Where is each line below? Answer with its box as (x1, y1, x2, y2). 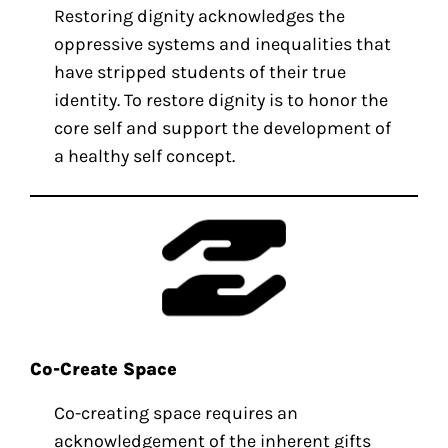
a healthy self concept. (54, 145, 236, 168)
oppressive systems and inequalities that (54, 33, 392, 56)
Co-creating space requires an (54, 402, 299, 425)
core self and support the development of (54, 117, 392, 140)
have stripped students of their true (54, 61, 347, 84)
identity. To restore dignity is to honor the (54, 89, 389, 112)
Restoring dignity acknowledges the (54, 5, 346, 28)
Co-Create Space (30, 358, 178, 381)
